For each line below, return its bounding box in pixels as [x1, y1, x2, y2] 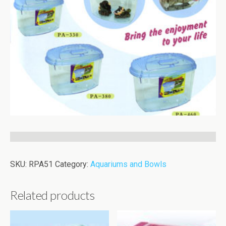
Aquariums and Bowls [90, 159, 166, 169]
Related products [10, 188, 95, 202]
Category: [55, 159, 90, 169]
